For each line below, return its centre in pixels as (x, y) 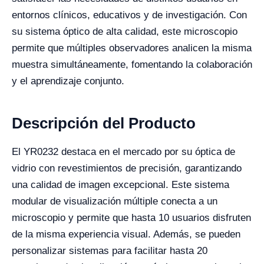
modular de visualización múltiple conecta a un (115, 201)
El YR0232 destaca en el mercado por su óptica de (123, 152)
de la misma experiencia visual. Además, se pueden (126, 234)
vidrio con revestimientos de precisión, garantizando (127, 168)
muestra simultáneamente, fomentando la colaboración (132, 65)
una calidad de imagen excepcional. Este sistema (121, 185)
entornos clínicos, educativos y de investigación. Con (129, 15)
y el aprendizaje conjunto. (68, 81)
